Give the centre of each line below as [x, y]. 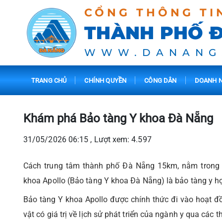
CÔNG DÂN [161, 80]
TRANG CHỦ [49, 80]
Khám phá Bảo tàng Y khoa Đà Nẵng [118, 118]
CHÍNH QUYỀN [106, 80]
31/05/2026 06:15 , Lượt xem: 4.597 [87, 139]
